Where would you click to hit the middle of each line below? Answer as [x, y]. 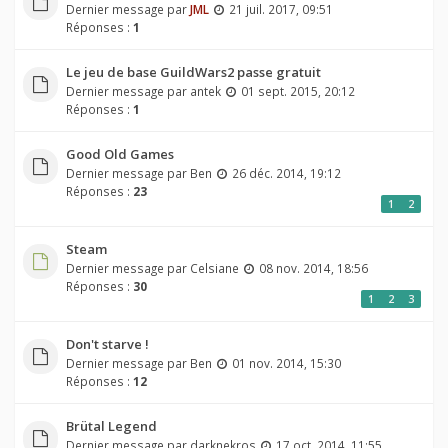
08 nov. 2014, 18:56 [313, 268]
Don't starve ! [107, 344]
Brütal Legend [111, 426]
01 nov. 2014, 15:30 [286, 363]
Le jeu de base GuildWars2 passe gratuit [193, 72]
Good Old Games [119, 154]
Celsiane [214, 268]
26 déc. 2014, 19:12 [286, 173]
